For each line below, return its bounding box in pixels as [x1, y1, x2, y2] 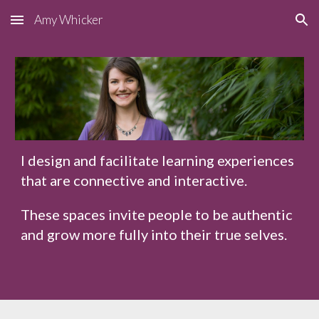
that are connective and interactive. [21, 172, 248, 189]
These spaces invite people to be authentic [21, 206, 293, 224]
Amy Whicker [34, 12, 103, 27]
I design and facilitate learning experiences [21, 152, 295, 169]
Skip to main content [11, 20, 113, 33]
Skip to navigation [219, 20, 308, 33]
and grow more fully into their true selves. [21, 226, 288, 244]
